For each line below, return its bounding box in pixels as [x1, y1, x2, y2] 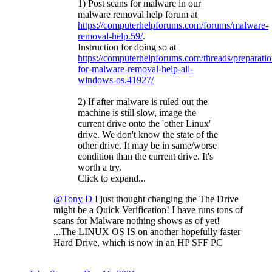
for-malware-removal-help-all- [78, 63, 193, 74]
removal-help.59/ [78, 30, 143, 41]
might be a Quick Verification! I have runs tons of [53, 204, 243, 215]
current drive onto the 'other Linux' [78, 118, 211, 129]
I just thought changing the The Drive [92, 193, 239, 204]
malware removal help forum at [78, 8, 197, 19]
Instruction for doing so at [78, 41, 176, 52]
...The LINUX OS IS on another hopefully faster [53, 226, 240, 237]
